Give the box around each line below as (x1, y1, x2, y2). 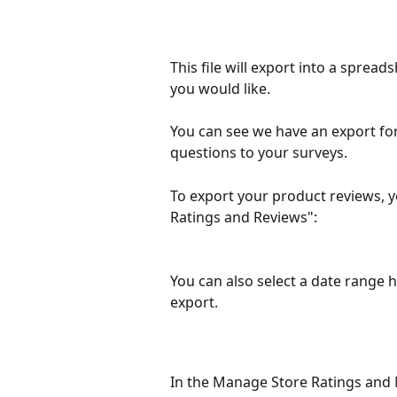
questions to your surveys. (170, 143, 354, 163)
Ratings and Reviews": (170, 206, 317, 227)
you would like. (170, 78, 270, 98)
